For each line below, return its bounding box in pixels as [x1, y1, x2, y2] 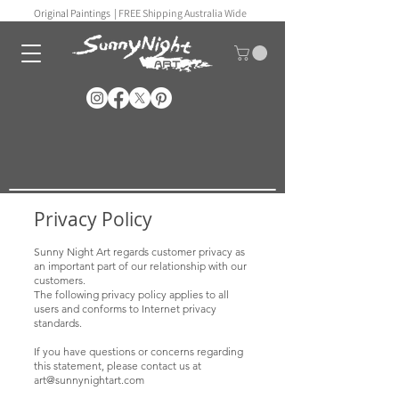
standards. [34, 315, 82, 330]
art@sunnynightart [34, 372, 121, 387]
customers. [34, 273, 88, 287]
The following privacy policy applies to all [34, 287, 229, 301]
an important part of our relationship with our [34, 258, 247, 273]
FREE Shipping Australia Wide [118, 6, 247, 20]
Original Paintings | [33, 6, 118, 20]
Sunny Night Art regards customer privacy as [34, 244, 245, 258]
